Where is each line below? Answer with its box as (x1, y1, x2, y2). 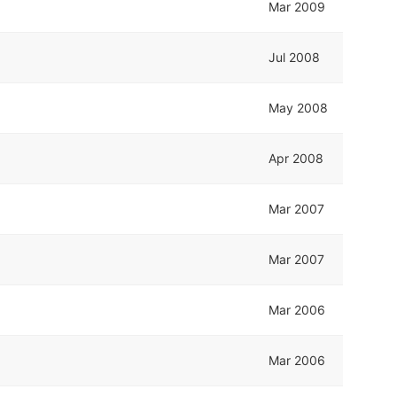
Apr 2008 (269, 150, 324, 166)
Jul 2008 (269, 49, 321, 65)
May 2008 (269, 99, 329, 115)
